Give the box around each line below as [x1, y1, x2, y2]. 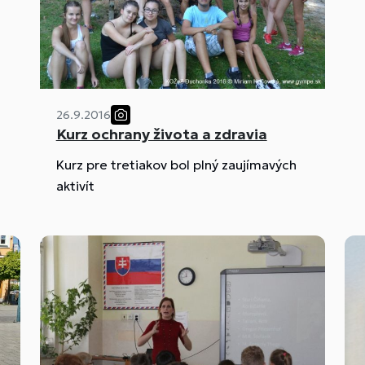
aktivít [55, 178, 95, 195]
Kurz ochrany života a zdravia [55, 125, 267, 144]
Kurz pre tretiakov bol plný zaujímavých [55, 156, 297, 174]
